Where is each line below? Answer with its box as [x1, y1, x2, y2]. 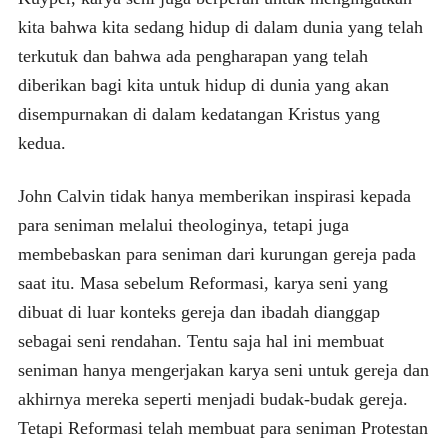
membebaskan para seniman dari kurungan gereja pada [17, 243, 416, 264]
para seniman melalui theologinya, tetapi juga [17, 214, 349, 235]
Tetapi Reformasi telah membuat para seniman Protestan [17, 417, 428, 438]
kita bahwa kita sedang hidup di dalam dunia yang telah [17, 16, 423, 37]
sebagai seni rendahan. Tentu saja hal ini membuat [17, 330, 384, 351]
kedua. [17, 132, 66, 153]
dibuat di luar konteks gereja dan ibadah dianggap [17, 301, 380, 322]
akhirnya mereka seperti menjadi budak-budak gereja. [17, 388, 408, 409]
